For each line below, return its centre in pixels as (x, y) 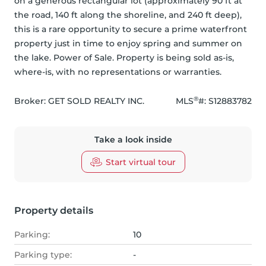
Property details (54, 211)
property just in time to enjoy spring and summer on (128, 44)
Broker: (31, 101)
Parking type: (43, 255)
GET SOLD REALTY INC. (96, 101)
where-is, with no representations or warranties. (118, 72)
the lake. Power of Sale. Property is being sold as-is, (124, 58)
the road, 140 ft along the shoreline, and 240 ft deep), (128, 15)
